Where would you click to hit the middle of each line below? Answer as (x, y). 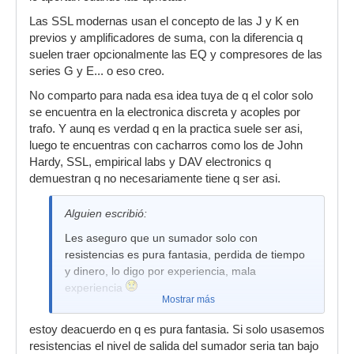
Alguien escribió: (106, 213)
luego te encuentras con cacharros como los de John (166, 145)
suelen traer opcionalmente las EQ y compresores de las (176, 55)
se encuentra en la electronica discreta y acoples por (165, 112)
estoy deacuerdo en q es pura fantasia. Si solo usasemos (177, 330)
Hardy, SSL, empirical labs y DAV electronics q (150, 162)
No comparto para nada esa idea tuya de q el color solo (171, 96)
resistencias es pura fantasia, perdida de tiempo (185, 254)
